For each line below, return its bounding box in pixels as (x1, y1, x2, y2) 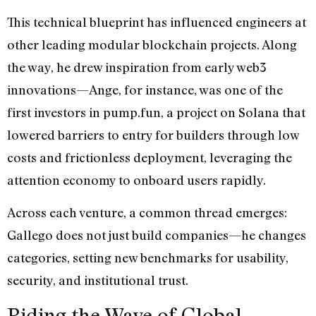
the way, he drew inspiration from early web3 (7, 59, 267, 75)
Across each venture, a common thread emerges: (7, 205, 287, 221)
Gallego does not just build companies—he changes (7, 227, 306, 243)
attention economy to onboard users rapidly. (7, 171, 269, 188)
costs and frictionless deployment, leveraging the (7, 149, 292, 165)
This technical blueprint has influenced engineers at (7, 13, 306, 30)
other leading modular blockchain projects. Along (7, 36, 297, 52)
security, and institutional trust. (7, 272, 188, 288)
